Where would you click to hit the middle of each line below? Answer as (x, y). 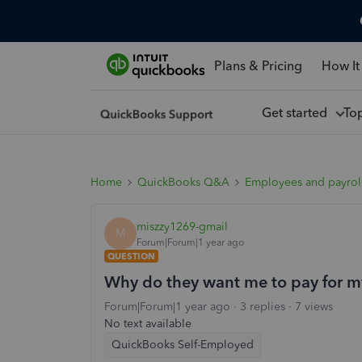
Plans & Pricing (258, 65)
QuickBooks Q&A (183, 182)
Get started (297, 112)
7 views (314, 307)
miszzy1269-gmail (182, 226)
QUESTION (131, 256)
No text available (148, 324)
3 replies (263, 307)
